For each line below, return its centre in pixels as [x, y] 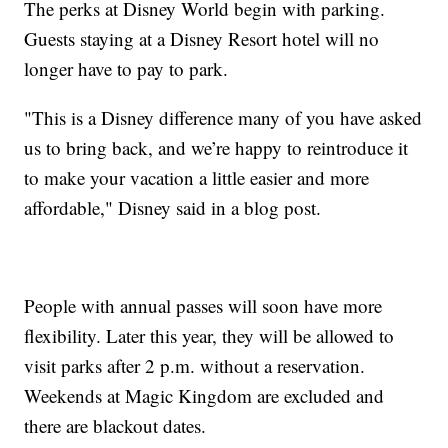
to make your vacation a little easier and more [197, 178]
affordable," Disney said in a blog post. [173, 208]
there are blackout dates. [115, 426]
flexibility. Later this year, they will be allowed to [209, 336]
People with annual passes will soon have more [203, 306]
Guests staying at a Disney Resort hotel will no [202, 39]
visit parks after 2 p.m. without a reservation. [195, 366]
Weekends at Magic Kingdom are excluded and [204, 396]
